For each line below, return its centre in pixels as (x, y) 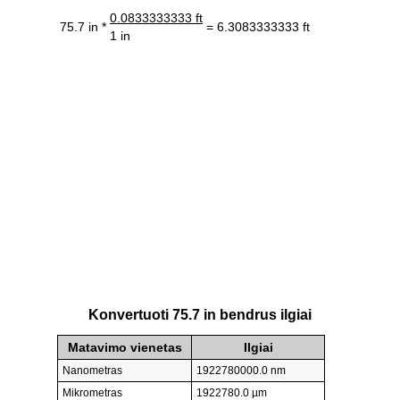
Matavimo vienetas (125, 348)
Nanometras (92, 371)
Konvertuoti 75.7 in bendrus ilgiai (200, 315)
